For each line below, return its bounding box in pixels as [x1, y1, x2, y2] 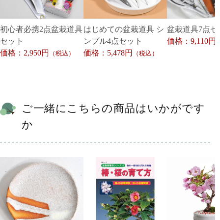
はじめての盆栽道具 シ [83, 25, 164, 34]
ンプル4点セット [83, 37, 142, 46]
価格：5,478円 [83, 49, 133, 57]
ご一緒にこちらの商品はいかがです [22, 102, 205, 114]
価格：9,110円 [167, 37, 216, 46]
